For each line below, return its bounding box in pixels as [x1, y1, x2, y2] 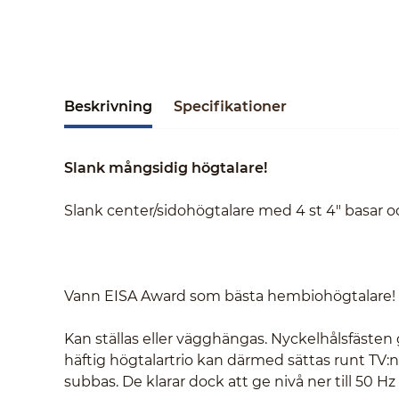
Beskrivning [64, 98, 152, 115]
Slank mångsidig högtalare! [64, 159, 267, 176]
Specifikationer [174, 98, 287, 115]
